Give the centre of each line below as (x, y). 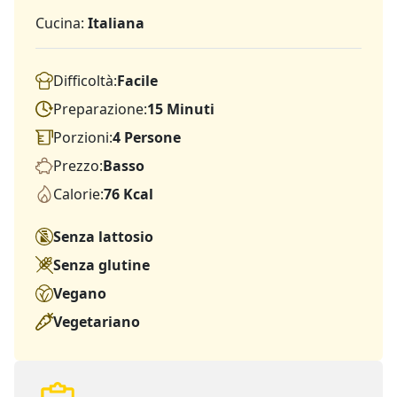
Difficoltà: (85, 80)
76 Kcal (128, 194)
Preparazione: (100, 109)
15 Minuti (181, 109)
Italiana (116, 23)
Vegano (80, 293)
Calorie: (78, 194)
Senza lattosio (103, 236)
